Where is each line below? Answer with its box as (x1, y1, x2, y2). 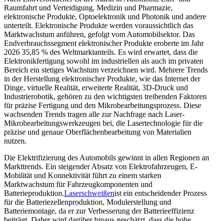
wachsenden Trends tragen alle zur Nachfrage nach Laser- (4, 110, 184, 118)
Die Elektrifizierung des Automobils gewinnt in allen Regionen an (4, 153, 209, 162)
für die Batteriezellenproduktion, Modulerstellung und (4, 197, 171, 206)
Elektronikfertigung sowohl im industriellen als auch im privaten (4, 56, 203, 65)
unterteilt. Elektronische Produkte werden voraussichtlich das (4, 21, 193, 30)
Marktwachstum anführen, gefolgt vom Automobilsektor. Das (4, 30, 195, 38)
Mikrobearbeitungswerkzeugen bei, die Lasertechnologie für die (4, 118, 203, 127)
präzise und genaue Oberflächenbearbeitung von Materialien (4, 127, 191, 136)
